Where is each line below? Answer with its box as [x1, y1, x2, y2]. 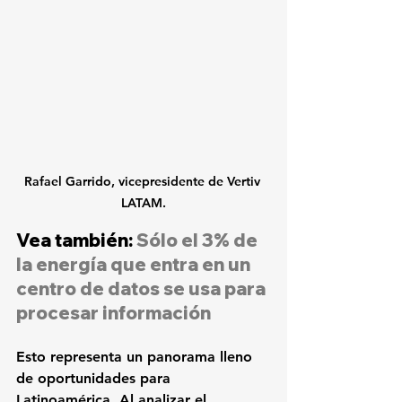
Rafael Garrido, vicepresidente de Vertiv [23, 172, 264, 189]
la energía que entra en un [16, 252, 254, 275]
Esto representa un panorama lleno [16, 347, 257, 365]
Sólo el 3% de [136, 228, 261, 251]
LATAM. [121, 194, 166, 211]
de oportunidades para [16, 369, 175, 387]
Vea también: [16, 228, 136, 251]
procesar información [16, 301, 211, 324]
